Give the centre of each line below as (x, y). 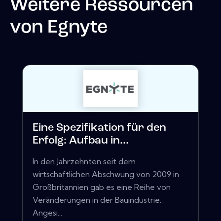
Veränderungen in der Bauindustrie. (97, 200)
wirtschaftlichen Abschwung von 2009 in (106, 174)
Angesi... (47, 213)
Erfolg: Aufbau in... (81, 141)
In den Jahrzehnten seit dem (84, 162)
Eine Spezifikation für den (99, 128)
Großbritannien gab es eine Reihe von (102, 187)
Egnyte (77, 28)
